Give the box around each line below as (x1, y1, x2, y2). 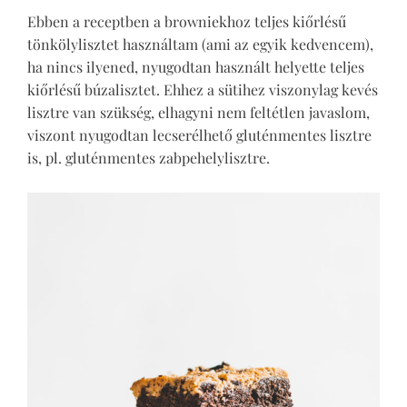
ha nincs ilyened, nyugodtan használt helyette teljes (27, 56, 364, 76)
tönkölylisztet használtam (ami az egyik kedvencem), (27, 34, 373, 54)
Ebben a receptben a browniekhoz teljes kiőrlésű (27, 11, 346, 31)
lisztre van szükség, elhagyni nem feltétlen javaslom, (27, 102, 370, 122)
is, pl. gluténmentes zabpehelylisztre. (27, 147, 270, 167)
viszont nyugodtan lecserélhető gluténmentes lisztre (27, 124, 372, 144)
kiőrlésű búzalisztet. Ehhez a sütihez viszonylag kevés (27, 79, 378, 99)
